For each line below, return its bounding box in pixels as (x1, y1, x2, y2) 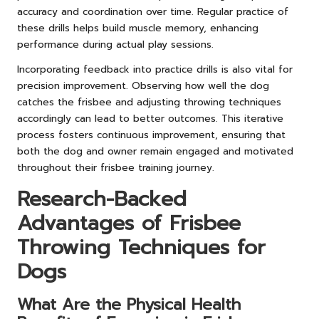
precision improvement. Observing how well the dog (17, 78, 269, 94)
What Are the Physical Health (17, 293, 241, 317)
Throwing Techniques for (17, 232, 266, 263)
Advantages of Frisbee (17, 208, 241, 239)
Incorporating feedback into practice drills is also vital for (17, 62, 293, 78)
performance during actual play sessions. (17, 37, 214, 53)
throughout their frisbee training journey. (17, 160, 214, 176)
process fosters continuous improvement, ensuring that (17, 127, 286, 143)
